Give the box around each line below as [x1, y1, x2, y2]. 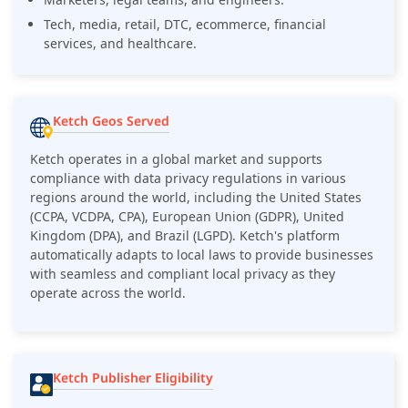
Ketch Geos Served [53, 111, 169, 129]
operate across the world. [30, 283, 186, 301]
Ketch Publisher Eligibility [53, 368, 213, 386]
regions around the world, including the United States [30, 188, 362, 206]
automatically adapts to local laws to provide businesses [30, 245, 373, 263]
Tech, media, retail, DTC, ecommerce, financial [44, 15, 326, 33]
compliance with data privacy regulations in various [30, 168, 346, 187]
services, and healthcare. [44, 34, 197, 52]
